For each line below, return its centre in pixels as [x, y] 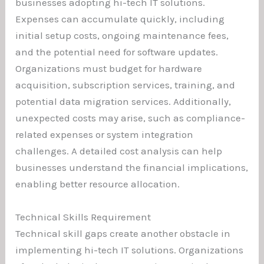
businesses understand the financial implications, [132, 168]
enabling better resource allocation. [98, 184]
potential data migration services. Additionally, [123, 102]
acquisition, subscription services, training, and [126, 85]
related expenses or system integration [105, 135]
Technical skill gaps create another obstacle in [123, 233]
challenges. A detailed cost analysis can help [119, 151]
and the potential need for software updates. [117, 52]
